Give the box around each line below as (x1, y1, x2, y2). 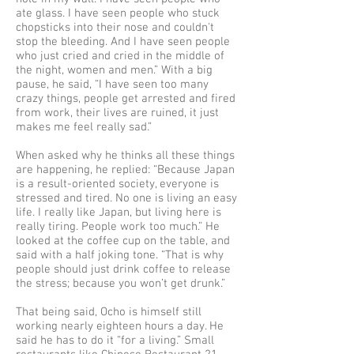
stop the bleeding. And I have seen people (16, 35, 230, 49)
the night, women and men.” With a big (16, 63, 213, 77)
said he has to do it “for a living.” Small (16, 333, 214, 348)
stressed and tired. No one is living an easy (16, 191, 237, 205)
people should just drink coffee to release (16, 262, 231, 277)
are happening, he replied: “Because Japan (16, 163, 235, 177)
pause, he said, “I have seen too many (16, 77, 209, 92)
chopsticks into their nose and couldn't (16, 21, 214, 35)
